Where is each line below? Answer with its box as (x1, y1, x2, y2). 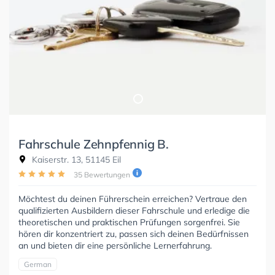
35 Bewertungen (74, 169, 130, 179)
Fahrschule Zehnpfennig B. (18, 136, 169, 152)
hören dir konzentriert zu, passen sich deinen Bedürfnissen (18, 228, 249, 239)
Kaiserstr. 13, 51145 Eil (29, 153, 121, 165)
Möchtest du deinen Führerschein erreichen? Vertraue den (18, 193, 247, 204)
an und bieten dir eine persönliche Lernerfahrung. (18, 239, 212, 251)
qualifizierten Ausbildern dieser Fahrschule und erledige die (18, 204, 250, 216)
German (24, 259, 52, 269)
